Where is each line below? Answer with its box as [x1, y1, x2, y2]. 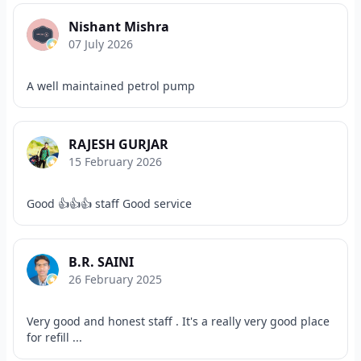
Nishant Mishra [68, 18, 169, 35]
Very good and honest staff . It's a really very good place [27, 313, 330, 329]
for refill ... [27, 330, 82, 345]
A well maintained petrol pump [27, 78, 195, 93]
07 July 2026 [68, 36, 133, 52]
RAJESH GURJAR [68, 135, 168, 153]
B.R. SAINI [68, 253, 134, 271]
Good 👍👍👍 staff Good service [27, 196, 192, 211]
